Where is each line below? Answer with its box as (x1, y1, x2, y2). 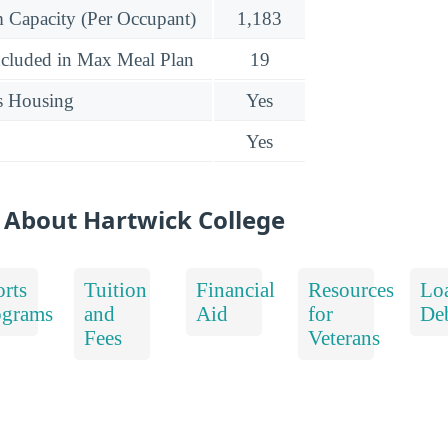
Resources (308, 277, 394, 301)
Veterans (308, 325, 380, 349)
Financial (196, 277, 275, 301)
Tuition (84, 277, 147, 301)
